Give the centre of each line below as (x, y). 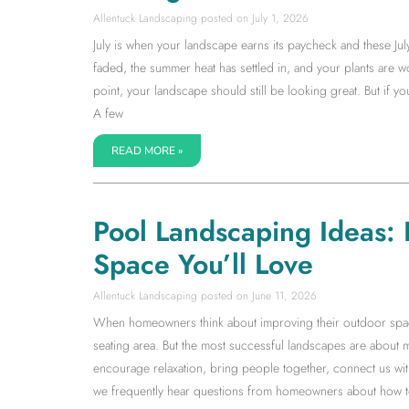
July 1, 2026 (278, 18)
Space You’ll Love (203, 264)
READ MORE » (147, 150)
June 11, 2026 (283, 295)
